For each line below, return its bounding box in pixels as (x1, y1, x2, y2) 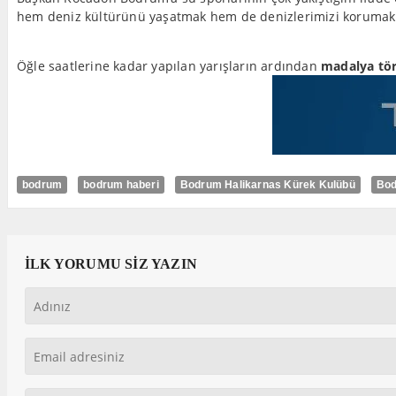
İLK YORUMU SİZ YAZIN (25, 255, 197, 272)
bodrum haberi (83, 179, 159, 191)
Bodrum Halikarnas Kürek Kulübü (179, 179, 355, 191)
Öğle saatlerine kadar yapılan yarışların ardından (17, 57, 321, 74)
